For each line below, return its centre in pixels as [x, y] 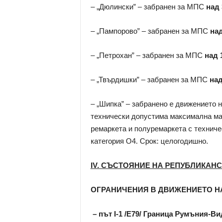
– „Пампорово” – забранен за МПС [150, 31]
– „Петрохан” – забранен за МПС [147, 55]
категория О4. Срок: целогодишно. [149, 141]
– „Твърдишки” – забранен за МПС [149, 80]
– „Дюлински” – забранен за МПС [148, 7]
